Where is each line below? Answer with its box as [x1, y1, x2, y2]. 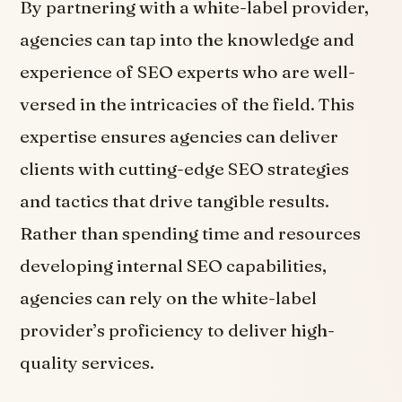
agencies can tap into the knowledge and [20, 28, 355, 50]
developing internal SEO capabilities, [20, 254, 328, 276]
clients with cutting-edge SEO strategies [20, 157, 350, 179]
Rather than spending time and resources [20, 222, 362, 244]
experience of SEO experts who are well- [20, 60, 356, 83]
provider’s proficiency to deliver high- [20, 319, 336, 341]
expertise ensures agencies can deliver [20, 125, 339, 147]
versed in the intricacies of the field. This [20, 92, 355, 115]
